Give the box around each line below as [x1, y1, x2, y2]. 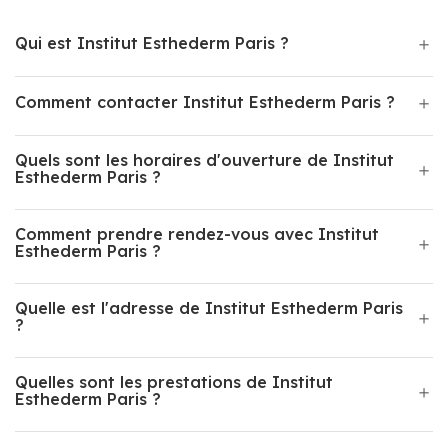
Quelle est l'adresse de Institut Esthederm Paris [15, 298, 403, 318]
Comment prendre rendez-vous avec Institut [15, 224, 379, 244]
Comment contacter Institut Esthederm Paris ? [15, 92, 395, 112]
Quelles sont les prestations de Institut [15, 372, 333, 392]
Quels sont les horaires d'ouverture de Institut [15, 150, 394, 170]
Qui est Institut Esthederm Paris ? [15, 33, 289, 53]
